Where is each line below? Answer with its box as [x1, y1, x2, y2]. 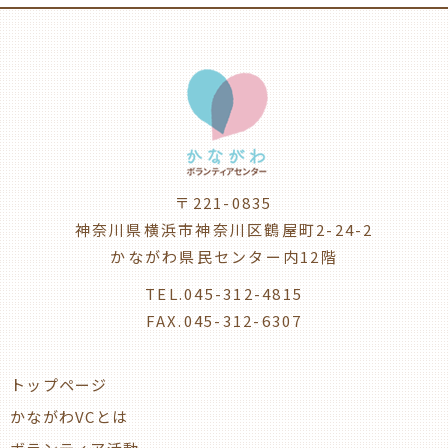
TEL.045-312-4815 [145, 283, 303, 305]
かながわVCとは [10, 406, 129, 428]
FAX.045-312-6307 [145, 310, 303, 332]
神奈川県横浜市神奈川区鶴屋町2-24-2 [74, 219, 374, 241]
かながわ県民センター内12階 [110, 246, 338, 268]
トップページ [10, 374, 108, 396]
